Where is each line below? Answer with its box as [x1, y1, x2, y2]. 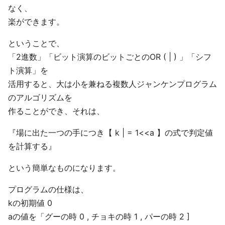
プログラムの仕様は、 [8, 184, 88, 194]
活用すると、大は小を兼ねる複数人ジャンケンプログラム [8, 79, 217, 89]
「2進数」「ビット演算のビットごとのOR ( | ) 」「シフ [8, 52, 211, 62]
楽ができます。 [8, 17, 64, 27]
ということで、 [8, 38, 64, 48]
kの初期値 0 [8, 198, 52, 208]
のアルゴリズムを [8, 92, 72, 102]
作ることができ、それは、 [8, 106, 104, 116]
